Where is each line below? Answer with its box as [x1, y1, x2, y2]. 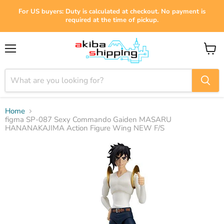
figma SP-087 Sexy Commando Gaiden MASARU [5, 114, 171, 124]
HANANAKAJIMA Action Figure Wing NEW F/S [5, 123, 164, 133]
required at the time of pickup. [65, 15, 158, 24]
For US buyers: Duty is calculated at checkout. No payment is [18, 7, 205, 16]
